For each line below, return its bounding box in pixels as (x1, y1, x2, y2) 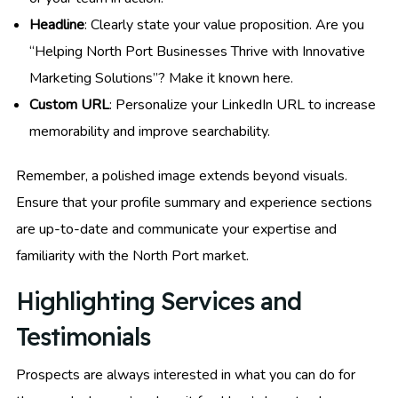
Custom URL (29, 95, 109, 115)
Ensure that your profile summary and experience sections (16, 193, 372, 213)
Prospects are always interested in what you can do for (16, 365, 355, 386)
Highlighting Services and (16, 286, 301, 317)
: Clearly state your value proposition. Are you (84, 15, 364, 36)
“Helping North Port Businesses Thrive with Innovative (29, 42, 365, 62)
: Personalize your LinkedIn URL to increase (109, 95, 376, 115)
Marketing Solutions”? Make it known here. (29, 68, 293, 89)
